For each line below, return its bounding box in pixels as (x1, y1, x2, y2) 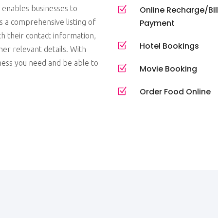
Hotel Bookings (140, 40, 200, 52)
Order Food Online (140, 86, 211, 97)
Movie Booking (140, 63, 198, 74)
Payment (140, 17, 175, 29)
